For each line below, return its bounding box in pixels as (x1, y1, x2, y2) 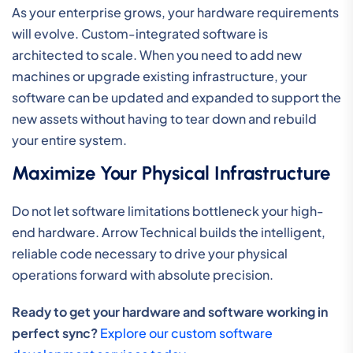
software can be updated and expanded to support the (12, 88, 341, 106)
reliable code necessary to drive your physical (12, 244, 288, 262)
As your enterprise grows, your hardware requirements (12, 3, 339, 20)
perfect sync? (12, 324, 98, 341)
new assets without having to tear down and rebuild (12, 110, 317, 127)
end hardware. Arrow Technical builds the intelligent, (12, 223, 325, 240)
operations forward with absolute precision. (12, 266, 273, 283)
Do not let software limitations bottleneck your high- (12, 202, 324, 219)
